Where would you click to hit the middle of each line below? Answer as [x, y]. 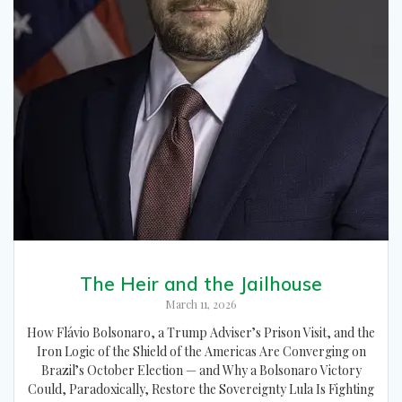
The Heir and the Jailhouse [201, 284]
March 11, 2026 [201, 305]
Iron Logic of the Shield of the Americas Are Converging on [201, 352]
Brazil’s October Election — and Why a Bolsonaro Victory [201, 371]
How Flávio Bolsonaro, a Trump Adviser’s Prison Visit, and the [201, 333]
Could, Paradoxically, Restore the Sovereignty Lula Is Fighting [201, 389]
